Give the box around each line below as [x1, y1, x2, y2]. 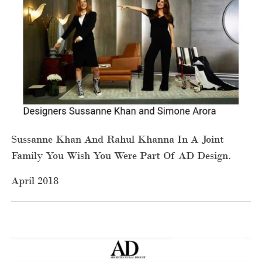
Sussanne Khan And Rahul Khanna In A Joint [11, 133, 224, 147]
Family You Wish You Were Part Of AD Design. [11, 149, 231, 163]
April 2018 [11, 174, 58, 188]
